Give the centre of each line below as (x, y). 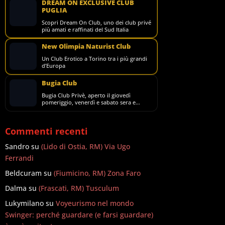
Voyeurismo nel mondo (95, 203)
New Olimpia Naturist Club (86, 46)
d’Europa (54, 66)
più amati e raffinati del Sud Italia (85, 29)
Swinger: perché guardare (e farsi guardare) (79, 215)
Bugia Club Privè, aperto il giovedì (86, 95)
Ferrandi (20, 158)
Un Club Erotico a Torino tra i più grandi (95, 59)
